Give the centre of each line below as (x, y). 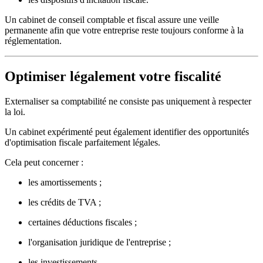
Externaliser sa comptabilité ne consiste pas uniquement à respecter (128, 101)
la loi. (15, 112)
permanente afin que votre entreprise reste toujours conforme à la (124, 30)
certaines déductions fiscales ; (82, 222)
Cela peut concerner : (44, 162)
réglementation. (33, 41)
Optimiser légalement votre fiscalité (113, 76)
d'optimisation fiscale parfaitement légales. (82, 142)
